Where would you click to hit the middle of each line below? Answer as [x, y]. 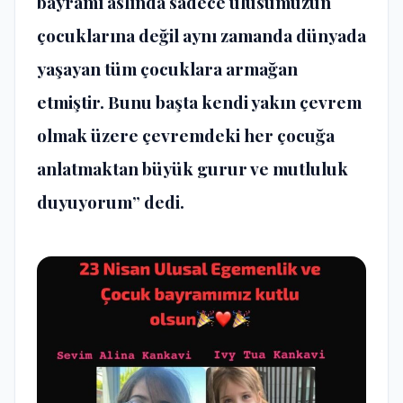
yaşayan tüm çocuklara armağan [167, 68]
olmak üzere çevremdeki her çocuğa [186, 134]
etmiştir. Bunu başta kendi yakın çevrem [199, 101]
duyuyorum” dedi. [111, 201]
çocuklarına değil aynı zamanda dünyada [201, 35]
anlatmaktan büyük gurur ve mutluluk [193, 168]
